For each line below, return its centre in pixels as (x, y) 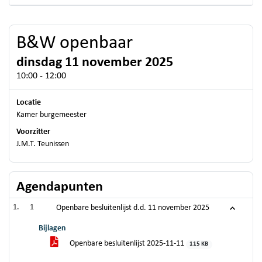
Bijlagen (52, 228)
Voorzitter (33, 132)
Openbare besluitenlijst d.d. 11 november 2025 (133, 208)
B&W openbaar (75, 43)
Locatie (29, 103)
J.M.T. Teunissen (43, 144)
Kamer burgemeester (51, 115)
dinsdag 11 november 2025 (95, 63)
